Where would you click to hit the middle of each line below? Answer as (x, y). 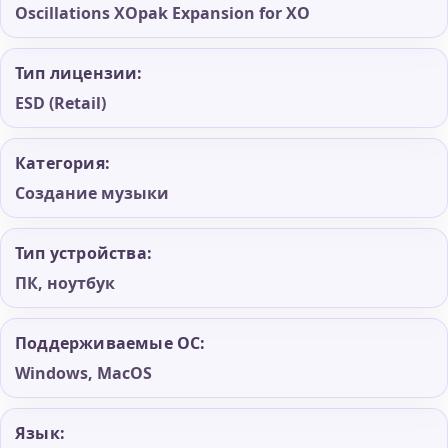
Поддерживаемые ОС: (110, 342)
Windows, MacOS (83, 372)
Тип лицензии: (79, 72)
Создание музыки (92, 192)
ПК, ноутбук (65, 282)
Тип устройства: (83, 252)
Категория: (62, 162)
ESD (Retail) (60, 102)
